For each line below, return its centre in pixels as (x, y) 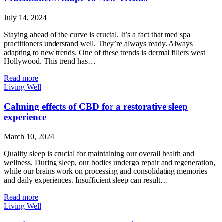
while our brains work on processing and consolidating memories (106, 171)
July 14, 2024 (25, 18)
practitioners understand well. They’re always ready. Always (98, 44)
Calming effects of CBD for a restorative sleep (96, 106)
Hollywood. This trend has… (50, 61)
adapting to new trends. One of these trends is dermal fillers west (105, 53)
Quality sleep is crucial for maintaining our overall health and (99, 153)
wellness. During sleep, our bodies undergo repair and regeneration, (110, 162)
